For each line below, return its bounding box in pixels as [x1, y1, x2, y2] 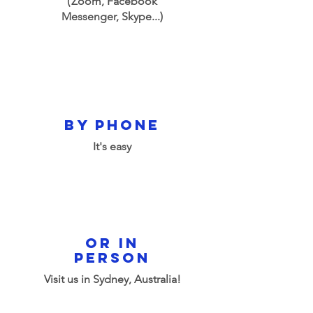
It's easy [93, 140, 131, 153]
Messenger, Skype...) [61, 10, 163, 23]
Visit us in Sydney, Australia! [43, 272, 181, 286]
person [73, 249, 150, 266]
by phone [64, 116, 160, 133]
